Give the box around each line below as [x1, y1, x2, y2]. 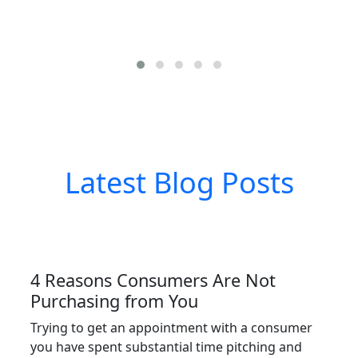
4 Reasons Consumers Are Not [30, 268, 276, 292]
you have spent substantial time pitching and [30, 338, 302, 356]
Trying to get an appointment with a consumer [30, 319, 312, 336]
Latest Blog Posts [64, 163, 294, 202]
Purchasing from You [30, 289, 198, 312]
